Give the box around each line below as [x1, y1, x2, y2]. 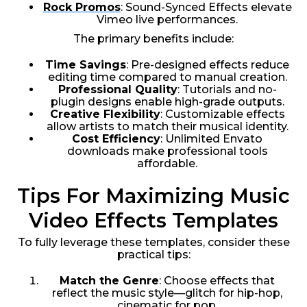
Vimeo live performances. [97, 12, 238, 26]
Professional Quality [58, 82, 177, 96]
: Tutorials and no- [177, 82, 277, 96]
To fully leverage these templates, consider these [17, 235, 290, 249]
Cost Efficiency [72, 132, 160, 145]
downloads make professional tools [66, 144, 268, 158]
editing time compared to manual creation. [47, 70, 287, 84]
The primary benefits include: [73, 32, 234, 45]
